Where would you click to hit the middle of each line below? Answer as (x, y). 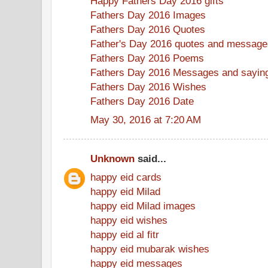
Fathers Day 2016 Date (142, 101)
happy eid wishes (129, 220)
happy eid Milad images (143, 205)
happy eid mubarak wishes (150, 249)
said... (150, 159)
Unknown (112, 159)
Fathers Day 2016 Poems (147, 58)
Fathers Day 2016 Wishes (148, 86)
